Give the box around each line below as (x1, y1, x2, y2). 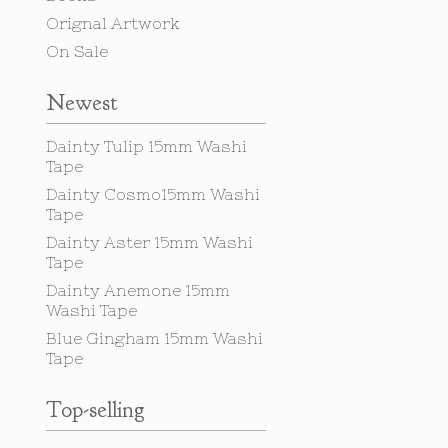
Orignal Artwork (46, 14, 180, 32)
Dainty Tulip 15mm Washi (46, 137, 247, 155)
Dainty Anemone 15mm (46, 281, 230, 299)
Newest (46, 89, 117, 117)
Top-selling (46, 396, 145, 424)
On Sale (46, 42, 108, 60)
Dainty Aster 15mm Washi (46, 233, 253, 251)
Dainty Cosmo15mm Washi (46, 185, 260, 203)
